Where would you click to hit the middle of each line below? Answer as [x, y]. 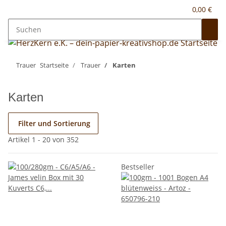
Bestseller [138, 167]
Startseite [54, 65]
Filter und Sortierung [54, 123]
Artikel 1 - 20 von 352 [43, 139]
